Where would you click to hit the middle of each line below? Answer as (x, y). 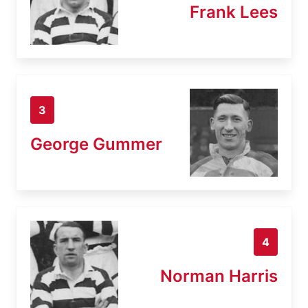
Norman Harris (219, 276)
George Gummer (96, 144)
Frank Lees (234, 12)
